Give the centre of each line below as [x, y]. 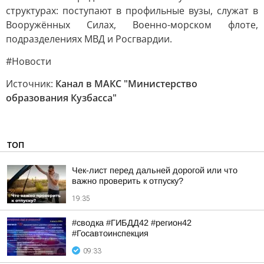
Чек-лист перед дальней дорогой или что [155, 170]
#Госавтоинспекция [110, 233]
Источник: [31, 84]
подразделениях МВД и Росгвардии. [89, 39]
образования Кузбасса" [61, 98]
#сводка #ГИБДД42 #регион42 [132, 223]
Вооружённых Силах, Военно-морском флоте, [132, 25]
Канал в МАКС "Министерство [126, 84]
